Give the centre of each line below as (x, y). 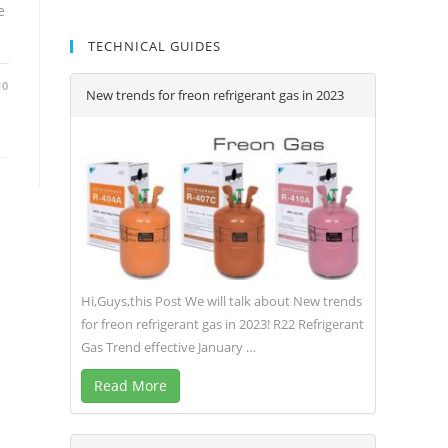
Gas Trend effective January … (168, 347)
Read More (130, 386)
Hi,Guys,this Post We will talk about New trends (221, 301)
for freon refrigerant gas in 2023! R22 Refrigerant (222, 324)
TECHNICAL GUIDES (154, 46)
